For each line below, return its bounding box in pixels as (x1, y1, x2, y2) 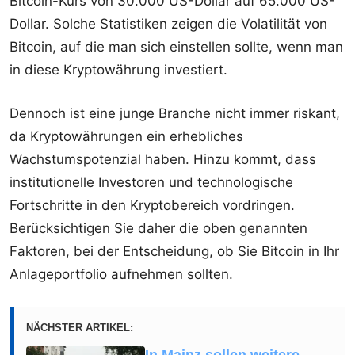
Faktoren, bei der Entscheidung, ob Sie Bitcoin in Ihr (10, 242, 339, 259)
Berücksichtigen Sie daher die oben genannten (10, 219, 307, 236)
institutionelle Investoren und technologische (10, 174, 293, 190)
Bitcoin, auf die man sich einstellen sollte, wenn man (10, 38, 343, 55)
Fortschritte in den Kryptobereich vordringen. (10, 197, 295, 213)
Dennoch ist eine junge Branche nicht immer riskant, (10, 105, 340, 121)
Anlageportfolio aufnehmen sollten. (10, 265, 233, 282)
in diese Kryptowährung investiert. (10, 61, 227, 78)
